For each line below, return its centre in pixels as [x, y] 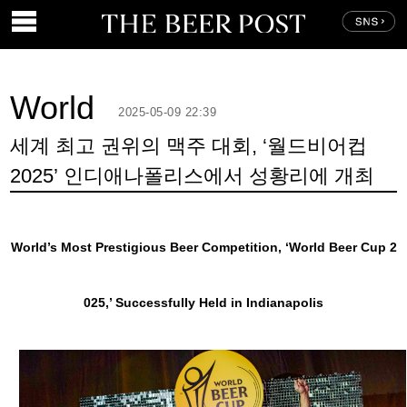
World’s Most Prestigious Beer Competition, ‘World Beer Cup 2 [203, 248]
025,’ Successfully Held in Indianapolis [203, 303]
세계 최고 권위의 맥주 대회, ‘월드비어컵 [189, 146]
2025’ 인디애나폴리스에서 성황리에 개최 [193, 176]
